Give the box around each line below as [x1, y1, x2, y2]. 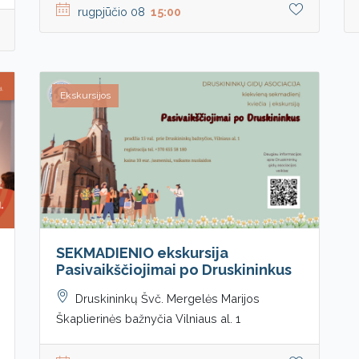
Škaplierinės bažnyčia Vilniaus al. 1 [56, 311, 240, 325]
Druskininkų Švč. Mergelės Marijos [75, 291, 260, 305]
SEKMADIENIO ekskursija [56, 244, 228, 261]
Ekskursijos [60, 89, 111, 101]
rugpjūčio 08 [78, 4, 148, 18]
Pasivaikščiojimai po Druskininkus [56, 260, 292, 278]
